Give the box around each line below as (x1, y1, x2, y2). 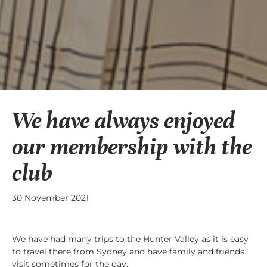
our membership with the (12, 133, 252, 161)
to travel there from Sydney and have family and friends (12, 246, 244, 257)
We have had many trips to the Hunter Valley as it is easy (12, 233, 249, 244)
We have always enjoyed (12, 107, 235, 135)
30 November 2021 (12, 192, 89, 203)
